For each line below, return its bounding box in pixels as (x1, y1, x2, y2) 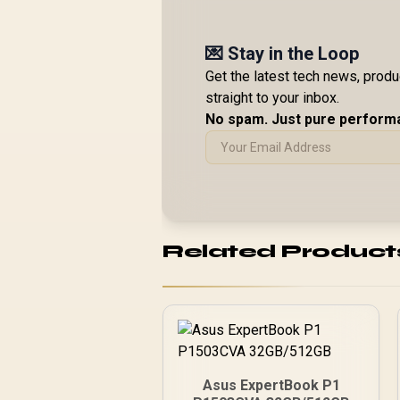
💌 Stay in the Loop (205, 43, 360, 64)
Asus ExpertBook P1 (202, 377, 340, 394)
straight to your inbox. (205, 89, 340, 106)
